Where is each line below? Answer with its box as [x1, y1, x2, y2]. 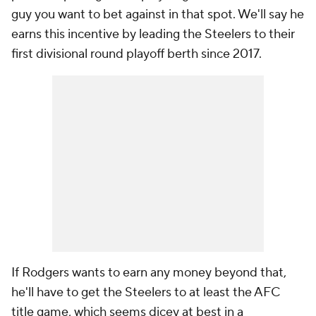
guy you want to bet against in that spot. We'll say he [11, 6, 304, 23]
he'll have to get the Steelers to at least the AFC [11, 284, 280, 301]
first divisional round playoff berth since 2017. [11, 46, 265, 63]
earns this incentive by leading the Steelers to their [11, 26, 295, 43]
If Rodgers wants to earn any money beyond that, [11, 265, 286, 281]
